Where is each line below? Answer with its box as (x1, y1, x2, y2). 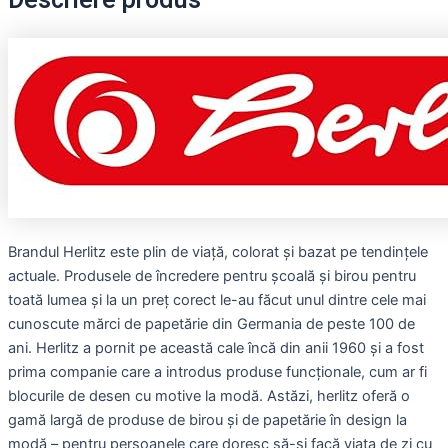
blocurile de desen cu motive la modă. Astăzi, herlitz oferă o (8, 386, 410, 405)
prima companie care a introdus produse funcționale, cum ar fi (8, 362, 427, 381)
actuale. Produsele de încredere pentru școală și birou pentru (8, 266, 416, 285)
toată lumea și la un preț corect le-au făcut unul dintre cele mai (8, 290, 426, 309)
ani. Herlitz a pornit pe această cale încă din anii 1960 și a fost (8, 338, 424, 357)
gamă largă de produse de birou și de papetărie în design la (8, 410, 407, 429)
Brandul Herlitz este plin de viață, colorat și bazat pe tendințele (8, 242, 428, 261)
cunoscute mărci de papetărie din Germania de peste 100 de (8, 314, 415, 333)
